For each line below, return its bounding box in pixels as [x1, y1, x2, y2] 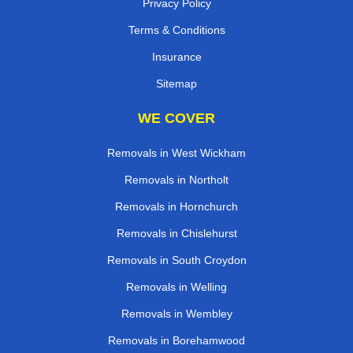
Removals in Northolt [124, 173, 229, 187]
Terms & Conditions [128, 24, 225, 37]
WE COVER [138, 110, 215, 127]
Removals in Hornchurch [115, 200, 238, 214]
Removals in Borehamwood [108, 334, 245, 347]
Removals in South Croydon [106, 254, 247, 267]
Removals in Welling [126, 281, 227, 294]
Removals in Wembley [121, 307, 232, 321]
